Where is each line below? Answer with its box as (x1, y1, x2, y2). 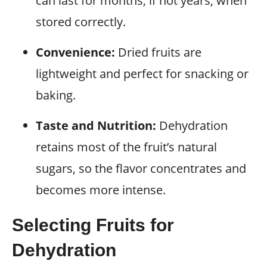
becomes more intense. (36, 182, 166, 198)
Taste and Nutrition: (36, 117, 156, 133)
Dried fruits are (115, 44, 201, 60)
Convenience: (36, 44, 115, 60)
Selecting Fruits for (12, 215, 174, 235)
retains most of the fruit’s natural (36, 139, 217, 155)
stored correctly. (36, 14, 126, 30)
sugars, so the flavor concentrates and (36, 160, 246, 176)
